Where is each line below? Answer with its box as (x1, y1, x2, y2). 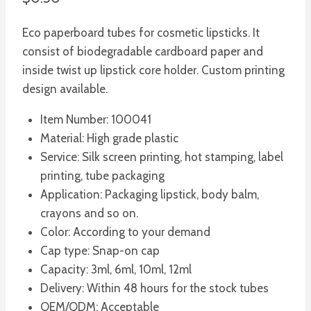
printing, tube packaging (40, 168, 165, 183)
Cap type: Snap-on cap (40, 243, 160, 258)
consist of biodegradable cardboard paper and (22, 44, 263, 58)
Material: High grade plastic (40, 131, 178, 145)
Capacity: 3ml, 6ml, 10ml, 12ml (40, 262, 192, 276)
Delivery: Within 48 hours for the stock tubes (40, 280, 269, 295)
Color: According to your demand (40, 224, 210, 239)
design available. (22, 81, 108, 96)
